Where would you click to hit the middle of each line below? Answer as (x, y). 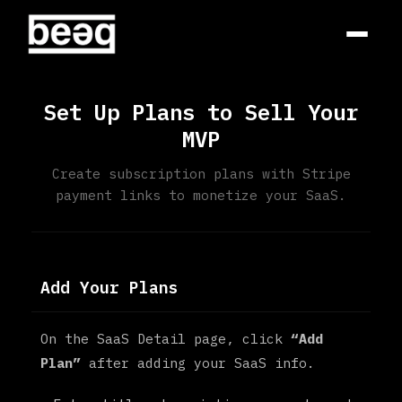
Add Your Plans (109, 288)
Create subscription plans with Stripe (201, 174)
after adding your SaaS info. (198, 363)
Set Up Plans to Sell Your (201, 112)
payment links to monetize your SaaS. (201, 195)
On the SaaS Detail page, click (166, 339)
